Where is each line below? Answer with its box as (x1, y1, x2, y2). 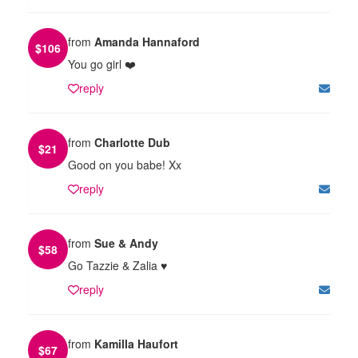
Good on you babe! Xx (68, 156, 181, 173)
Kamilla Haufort (94, 335, 178, 352)
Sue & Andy (94, 234, 158, 251)
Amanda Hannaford (94, 33, 200, 50)
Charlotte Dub (94, 133, 170, 150)
